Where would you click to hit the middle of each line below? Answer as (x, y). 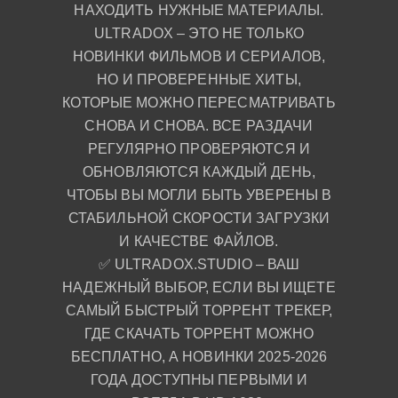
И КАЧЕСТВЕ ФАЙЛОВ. (199, 241)
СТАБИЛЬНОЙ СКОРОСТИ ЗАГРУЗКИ (199, 218)
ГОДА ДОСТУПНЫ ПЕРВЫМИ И (199, 379)
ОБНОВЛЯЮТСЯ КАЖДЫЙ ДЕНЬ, (199, 171)
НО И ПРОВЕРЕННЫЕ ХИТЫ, (199, 79)
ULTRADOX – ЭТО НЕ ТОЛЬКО (199, 33)
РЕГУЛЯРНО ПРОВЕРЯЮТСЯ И (199, 148)
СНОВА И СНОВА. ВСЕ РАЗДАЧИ (199, 125)
